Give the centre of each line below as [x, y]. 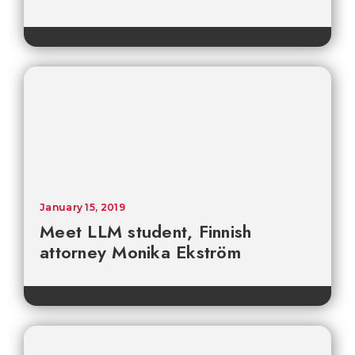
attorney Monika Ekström [140, 252]
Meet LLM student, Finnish [146, 232]
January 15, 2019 [82, 208]
